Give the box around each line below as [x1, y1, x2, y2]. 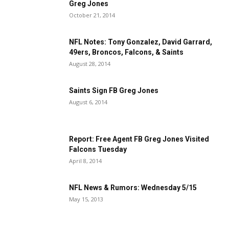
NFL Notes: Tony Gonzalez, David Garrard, [69, 38, 212, 46]
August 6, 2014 [69, 98, 107, 106]
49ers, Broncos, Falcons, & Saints [69, 48, 184, 56]
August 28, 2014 [69, 60, 110, 67]
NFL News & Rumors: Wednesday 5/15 [69, 184, 197, 192]
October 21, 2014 [69, 11, 115, 19]
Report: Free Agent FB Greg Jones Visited [69, 135, 209, 143]
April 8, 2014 [69, 157, 102, 165]
